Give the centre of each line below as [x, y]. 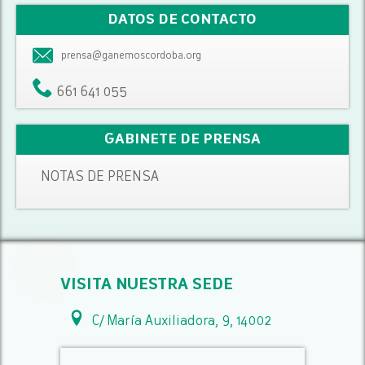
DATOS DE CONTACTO [182, 20]
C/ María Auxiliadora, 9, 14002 [180, 321]
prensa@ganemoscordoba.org [132, 56]
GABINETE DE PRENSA [182, 139]
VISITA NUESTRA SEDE [147, 285]
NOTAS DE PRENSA [100, 177]
